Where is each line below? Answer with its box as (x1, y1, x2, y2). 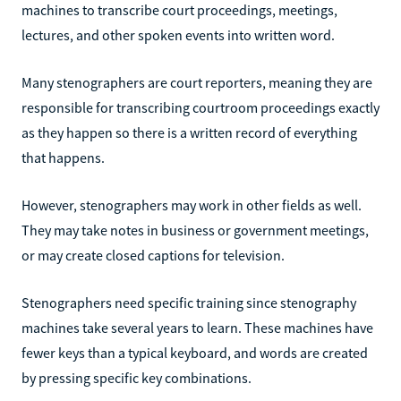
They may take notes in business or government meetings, (21, 220, 369, 239)
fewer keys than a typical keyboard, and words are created (21, 343, 368, 362)
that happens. (21, 148, 105, 166)
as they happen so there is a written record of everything (21, 123, 357, 141)
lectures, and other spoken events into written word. (21, 25, 335, 44)
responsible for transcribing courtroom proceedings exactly (21, 98, 380, 116)
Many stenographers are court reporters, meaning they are (21, 73, 372, 91)
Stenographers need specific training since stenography (21, 293, 356, 311)
